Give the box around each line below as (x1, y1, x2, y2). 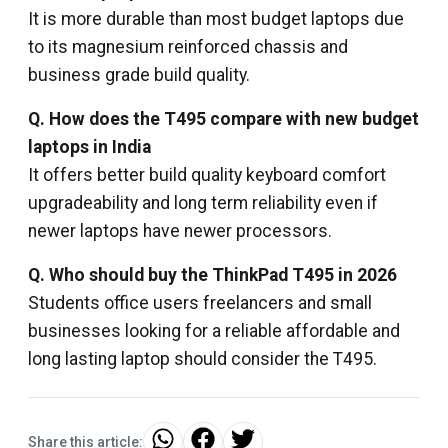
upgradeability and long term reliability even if (28, 193, 378, 213)
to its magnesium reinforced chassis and (28, 37, 348, 57)
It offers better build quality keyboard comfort (28, 165, 386, 185)
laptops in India (28, 137, 151, 157)
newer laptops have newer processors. (28, 221, 332, 241)
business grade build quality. (28, 65, 250, 85)
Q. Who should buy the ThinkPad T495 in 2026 (28, 265, 397, 285)
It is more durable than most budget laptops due (28, 9, 404, 29)
